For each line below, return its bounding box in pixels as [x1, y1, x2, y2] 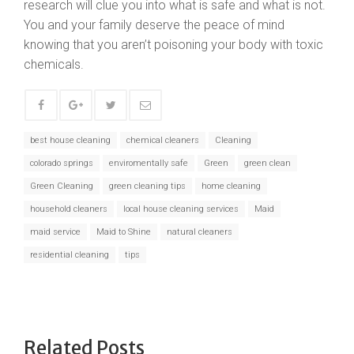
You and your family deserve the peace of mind [24, 17, 284, 32]
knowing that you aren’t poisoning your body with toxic [24, 37, 323, 52]
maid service [30, 227, 81, 237]
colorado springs [30, 158, 93, 168]
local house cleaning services [123, 204, 239, 214]
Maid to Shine [96, 227, 151, 237]
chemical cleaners [126, 135, 199, 145]
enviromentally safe [109, 158, 188, 168]
